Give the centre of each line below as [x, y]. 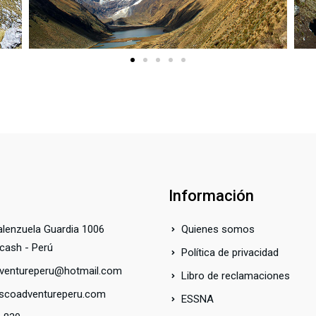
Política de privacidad [230, 253]
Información [211, 196]
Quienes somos [218, 229]
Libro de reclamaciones [235, 276]
